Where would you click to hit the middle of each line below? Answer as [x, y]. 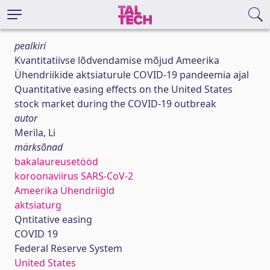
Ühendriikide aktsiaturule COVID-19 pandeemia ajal [132, 75]
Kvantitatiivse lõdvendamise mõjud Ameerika [117, 60]
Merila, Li [35, 133]
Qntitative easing [53, 219]
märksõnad [39, 147]
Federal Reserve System [68, 248]
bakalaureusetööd [56, 162]
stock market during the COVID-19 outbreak [115, 104]
